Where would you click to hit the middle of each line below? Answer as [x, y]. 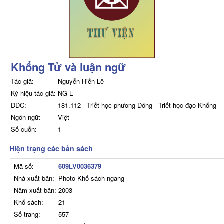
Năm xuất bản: [35, 190]
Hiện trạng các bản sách [51, 149]
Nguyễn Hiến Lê [81, 81]
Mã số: [24, 166]
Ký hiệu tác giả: [33, 93]
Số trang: [27, 214]
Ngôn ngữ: [26, 117]
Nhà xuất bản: [34, 178]
